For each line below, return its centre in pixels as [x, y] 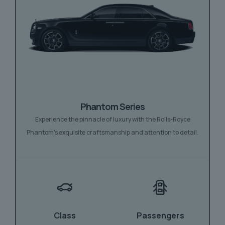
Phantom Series [113, 107]
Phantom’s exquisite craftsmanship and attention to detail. [113, 133]
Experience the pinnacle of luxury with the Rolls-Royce [113, 120]
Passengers [160, 216]
